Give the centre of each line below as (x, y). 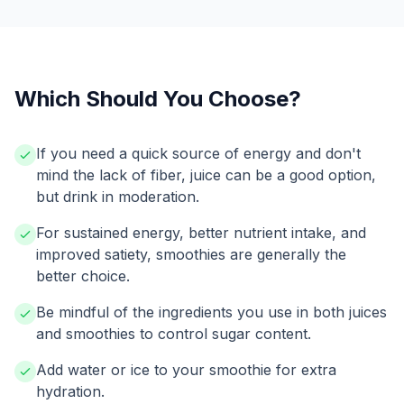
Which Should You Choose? (158, 99)
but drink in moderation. (118, 197)
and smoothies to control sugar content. (174, 334)
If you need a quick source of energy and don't (198, 153)
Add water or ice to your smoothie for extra (186, 370)
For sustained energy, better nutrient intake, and (201, 233)
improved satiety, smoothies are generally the (191, 254)
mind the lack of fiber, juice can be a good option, (206, 175)
